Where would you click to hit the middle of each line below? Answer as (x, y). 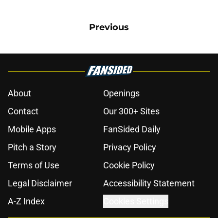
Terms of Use (34, 165)
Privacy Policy (130, 147)
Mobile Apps (32, 129)
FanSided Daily (132, 129)
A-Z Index (26, 201)
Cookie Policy (129, 165)
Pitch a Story (32, 147)
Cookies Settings (136, 201)
